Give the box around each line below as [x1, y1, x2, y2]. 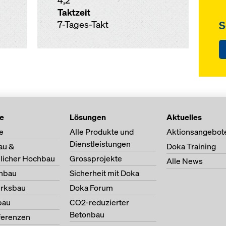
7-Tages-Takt [57, 19, 108, 30]
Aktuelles [166, 111, 202, 123]
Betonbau [70, 209, 104, 220]
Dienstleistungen [70, 138, 131, 149]
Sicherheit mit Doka [70, 167, 139, 179]
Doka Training [166, 141, 216, 152]
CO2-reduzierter [70, 197, 129, 208]
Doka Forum [70, 182, 113, 193]
